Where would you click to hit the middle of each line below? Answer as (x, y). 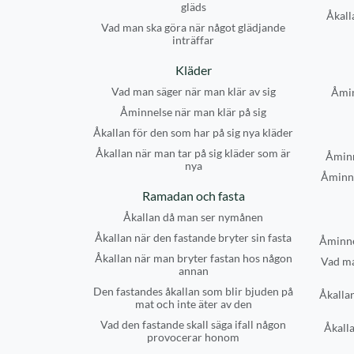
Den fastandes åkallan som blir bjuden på (193, 291)
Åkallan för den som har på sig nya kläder (193, 132)
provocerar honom (193, 337)
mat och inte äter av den (193, 304)
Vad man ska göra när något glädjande (193, 27)
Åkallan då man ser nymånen (193, 217)
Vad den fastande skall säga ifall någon (193, 324)
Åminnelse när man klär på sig (193, 112)
